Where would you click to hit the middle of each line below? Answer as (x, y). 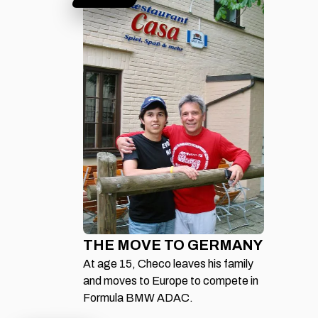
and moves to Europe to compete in (171, 280)
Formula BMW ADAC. (138, 297)
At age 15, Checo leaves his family (168, 263)
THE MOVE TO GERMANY (173, 245)
